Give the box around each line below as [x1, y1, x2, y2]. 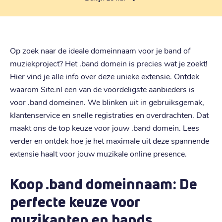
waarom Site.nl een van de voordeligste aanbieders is [10, 83, 195, 94]
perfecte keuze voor [10, 191, 140, 212]
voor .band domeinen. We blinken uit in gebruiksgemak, [10, 96, 204, 107]
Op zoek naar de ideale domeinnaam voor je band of [10, 45, 190, 55]
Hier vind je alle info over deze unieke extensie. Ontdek [10, 70, 199, 81]
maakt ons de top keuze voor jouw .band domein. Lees [10, 122, 199, 133]
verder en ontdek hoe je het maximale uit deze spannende [10, 135, 209, 146]
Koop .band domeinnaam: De [10, 173, 197, 194]
